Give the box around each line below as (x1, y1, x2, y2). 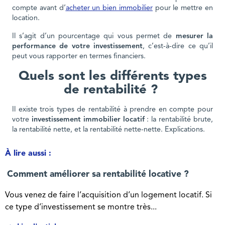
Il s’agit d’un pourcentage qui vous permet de (12, 32, 176, 40)
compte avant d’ (12, 4, 66, 12)
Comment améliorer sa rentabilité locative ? (7, 170, 189, 179)
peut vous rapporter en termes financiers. (12, 52, 148, 60)
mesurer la (175, 32, 213, 40)
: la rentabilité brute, (144, 116, 213, 124)
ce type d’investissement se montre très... (5, 203, 157, 212)
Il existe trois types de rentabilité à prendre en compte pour (12, 105, 213, 114)
